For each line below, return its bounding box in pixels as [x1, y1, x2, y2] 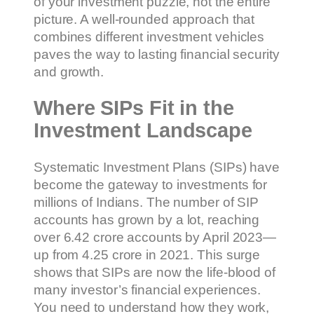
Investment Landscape [34, 119, 252, 142]
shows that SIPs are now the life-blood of [34, 265, 275, 280]
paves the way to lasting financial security [34, 46, 280, 62]
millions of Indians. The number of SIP [34, 195, 259, 210]
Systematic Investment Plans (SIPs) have [34, 160, 280, 175]
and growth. [34, 64, 104, 79]
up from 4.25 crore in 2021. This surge [34, 247, 261, 263]
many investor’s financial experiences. [34, 282, 261, 298]
